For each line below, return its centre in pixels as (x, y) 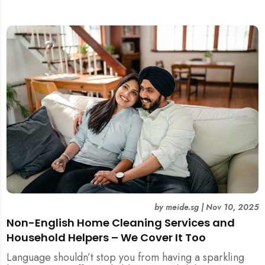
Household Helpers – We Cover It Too (106, 238)
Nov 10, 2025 (232, 207)
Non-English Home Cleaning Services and (121, 223)
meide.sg (182, 207)
